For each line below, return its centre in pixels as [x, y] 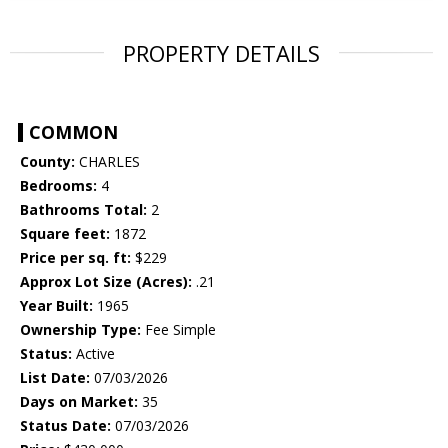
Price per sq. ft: [75, 258]
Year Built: [56, 306]
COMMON [73, 132]
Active [93, 354]
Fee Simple [178, 330]
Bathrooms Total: [83, 210]
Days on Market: [79, 402]
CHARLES [107, 162]
